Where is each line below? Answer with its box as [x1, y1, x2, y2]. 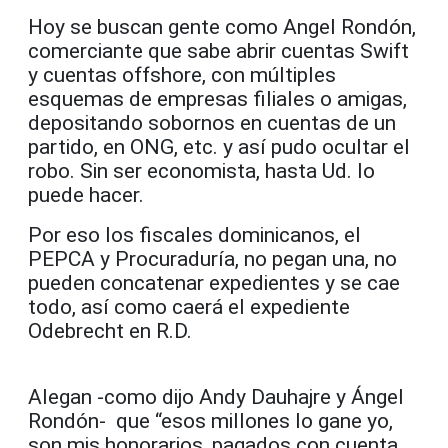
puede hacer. [28, 182, 144, 207]
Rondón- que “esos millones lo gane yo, [28, 408, 393, 433]
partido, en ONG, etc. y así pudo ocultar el [28, 134, 410, 159]
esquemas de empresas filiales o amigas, [28, 86, 407, 111]
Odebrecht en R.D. [28, 318, 192, 343]
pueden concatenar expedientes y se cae [28, 270, 400, 295]
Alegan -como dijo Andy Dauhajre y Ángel [28, 384, 404, 409]
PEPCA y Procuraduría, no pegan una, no [28, 246, 397, 271]
